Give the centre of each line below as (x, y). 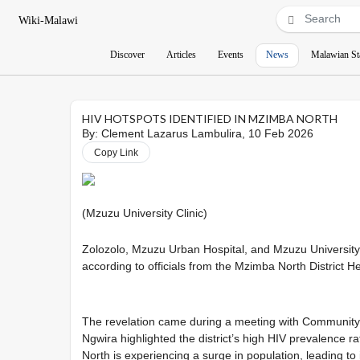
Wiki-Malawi (48, 20)
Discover (128, 55)
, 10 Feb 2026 (278, 133)
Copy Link (117, 152)
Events (231, 55)
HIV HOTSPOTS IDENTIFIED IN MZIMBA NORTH (210, 119)
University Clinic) (166, 213)
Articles (182, 55)
